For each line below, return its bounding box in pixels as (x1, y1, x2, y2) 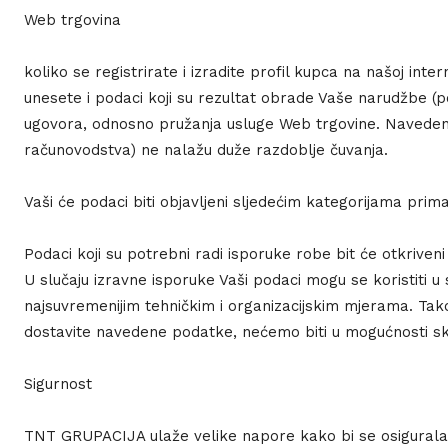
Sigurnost (24, 375, 92, 394)
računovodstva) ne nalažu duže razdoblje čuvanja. (24, 141, 388, 160)
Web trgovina (24, 11, 121, 30)
